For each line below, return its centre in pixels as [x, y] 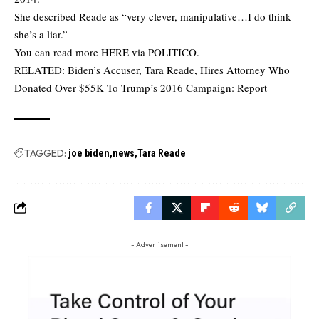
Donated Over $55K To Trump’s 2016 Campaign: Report [141, 87]
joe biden [89, 153]
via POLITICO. [164, 52]
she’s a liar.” [41, 34]
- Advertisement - [159, 244]
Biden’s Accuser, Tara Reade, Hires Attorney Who [179, 69]
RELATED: [41, 69]
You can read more [58, 52]
